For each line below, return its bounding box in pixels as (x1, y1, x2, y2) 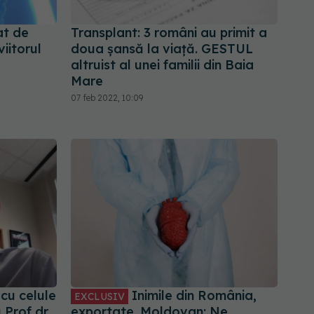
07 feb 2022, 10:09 (71, 93, 143, 104)
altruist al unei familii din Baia (71, 57, 254, 74)
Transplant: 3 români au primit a (71, 25, 267, 41)
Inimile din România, (128, 287, 257, 303)
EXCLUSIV (74, 289, 125, 303)
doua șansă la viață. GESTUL (71, 41, 253, 57)
